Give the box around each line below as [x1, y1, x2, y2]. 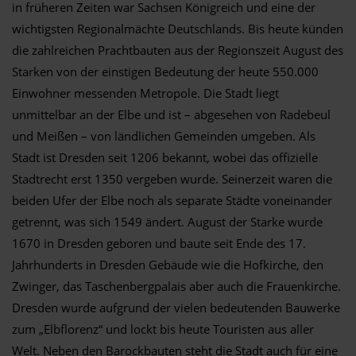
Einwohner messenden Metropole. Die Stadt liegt [12, 84, 279, 101]
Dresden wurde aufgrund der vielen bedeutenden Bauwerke [12, 299, 340, 315]
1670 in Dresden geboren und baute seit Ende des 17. [12, 234, 306, 251]
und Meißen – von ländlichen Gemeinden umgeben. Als [12, 127, 315, 144]
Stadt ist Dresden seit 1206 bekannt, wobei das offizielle [12, 149, 318, 165]
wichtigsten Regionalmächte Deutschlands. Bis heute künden [12, 20, 343, 37]
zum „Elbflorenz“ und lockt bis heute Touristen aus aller [12, 320, 314, 337]
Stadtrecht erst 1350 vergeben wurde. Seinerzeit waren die [12, 170, 332, 187]
